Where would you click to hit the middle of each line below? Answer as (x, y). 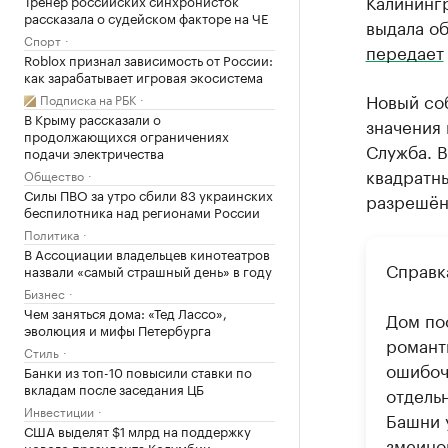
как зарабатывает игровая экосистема (143, 76)
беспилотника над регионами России (142, 211)
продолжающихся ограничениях (126, 135)
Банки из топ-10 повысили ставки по (138, 371)
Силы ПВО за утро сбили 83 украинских (148, 194)
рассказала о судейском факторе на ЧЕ (146, 17)
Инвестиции (59, 410)
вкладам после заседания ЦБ (114, 388)
